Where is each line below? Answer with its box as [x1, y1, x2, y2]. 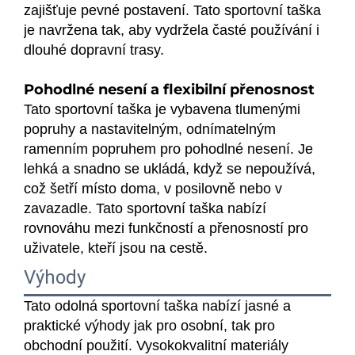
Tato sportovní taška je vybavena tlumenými [24, 101, 300, 117]
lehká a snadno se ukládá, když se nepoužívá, [24, 160, 315, 177]
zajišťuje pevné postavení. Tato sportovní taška [24, 2, 321, 18]
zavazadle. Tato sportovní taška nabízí [24, 200, 266, 216]
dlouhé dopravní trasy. [24, 41, 164, 58]
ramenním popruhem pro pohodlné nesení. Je [24, 140, 313, 157]
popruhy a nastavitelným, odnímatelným [24, 120, 276, 137]
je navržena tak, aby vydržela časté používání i [24, 21, 319, 38]
